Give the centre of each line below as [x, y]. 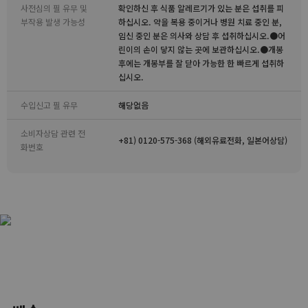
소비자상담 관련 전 [53, 133]
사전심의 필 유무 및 [54, 8]
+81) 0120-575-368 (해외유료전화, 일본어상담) [203, 140]
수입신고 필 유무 [49, 105]
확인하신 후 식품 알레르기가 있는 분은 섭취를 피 [201, 8]
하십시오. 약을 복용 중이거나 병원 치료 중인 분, [200, 22]
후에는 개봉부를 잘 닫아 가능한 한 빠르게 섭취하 [201, 63]
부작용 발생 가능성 [53, 22]
